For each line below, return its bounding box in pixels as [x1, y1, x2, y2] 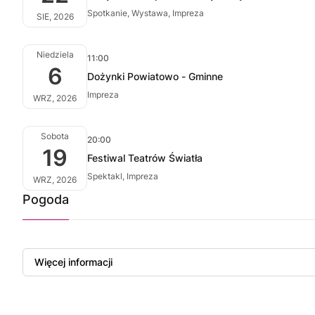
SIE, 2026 [36, 11, 74, 22]
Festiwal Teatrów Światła [87, 152, 202, 164]
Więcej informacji [34, 256, 112, 268]
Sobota [41, 131, 69, 141]
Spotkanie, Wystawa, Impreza [87, 8, 204, 18]
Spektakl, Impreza [87, 171, 158, 181]
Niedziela [36, 49, 74, 60]
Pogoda [22, 192, 69, 207]
